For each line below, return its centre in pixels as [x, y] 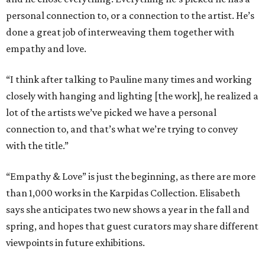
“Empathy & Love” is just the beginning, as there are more [131, 177]
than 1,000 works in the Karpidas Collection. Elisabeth [123, 193]
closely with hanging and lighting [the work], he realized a [132, 96]
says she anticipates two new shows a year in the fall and [128, 210]
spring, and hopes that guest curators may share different [132, 226]
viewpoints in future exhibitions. [75, 243]
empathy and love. [46, 49]
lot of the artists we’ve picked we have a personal [111, 113]
